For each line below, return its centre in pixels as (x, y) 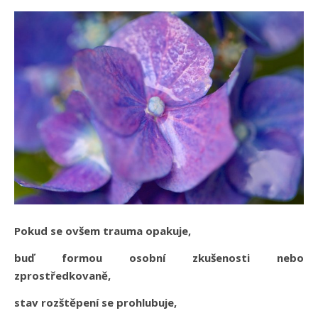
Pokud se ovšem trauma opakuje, (103, 230)
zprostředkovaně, (62, 275)
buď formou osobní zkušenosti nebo (159, 257)
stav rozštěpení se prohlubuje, (95, 302)
